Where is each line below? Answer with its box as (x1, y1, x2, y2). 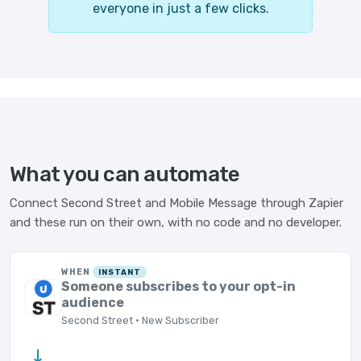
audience (61, 295, 125, 310)
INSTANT (98, 268, 141, 276)
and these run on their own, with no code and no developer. (10, 215, 342, 230)
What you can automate (10, 162, 240, 187)
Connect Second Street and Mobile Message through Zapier (10, 196, 343, 210)
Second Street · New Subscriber (61, 314, 220, 327)
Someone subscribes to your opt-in (61, 279, 297, 294)
